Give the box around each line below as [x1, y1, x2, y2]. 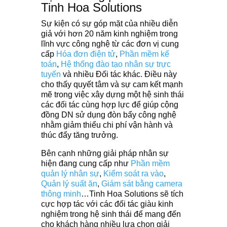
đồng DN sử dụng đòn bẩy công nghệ [41, 110, 176, 119]
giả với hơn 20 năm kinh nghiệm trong [41, 29, 178, 38]
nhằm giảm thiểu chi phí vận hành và [41, 120, 173, 129]
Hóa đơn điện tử [56, 49, 116, 58]
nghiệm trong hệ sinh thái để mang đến [41, 209, 181, 218]
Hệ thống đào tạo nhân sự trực [60, 59, 171, 68]
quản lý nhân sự [41, 169, 99, 178]
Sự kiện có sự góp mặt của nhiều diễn [41, 19, 178, 28]
